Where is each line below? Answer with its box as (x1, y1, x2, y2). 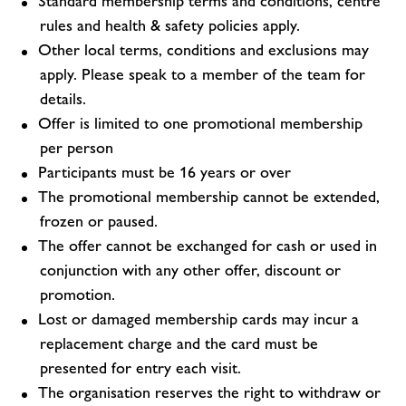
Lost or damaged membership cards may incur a (38, 310, 359, 328)
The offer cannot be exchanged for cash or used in (38, 237, 377, 255)
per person (40, 139, 113, 157)
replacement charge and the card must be (40, 334, 318, 353)
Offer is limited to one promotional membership (38, 114, 362, 132)
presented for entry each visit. (40, 359, 241, 377)
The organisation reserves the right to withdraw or (38, 383, 381, 401)
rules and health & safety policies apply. (40, 16, 300, 34)
